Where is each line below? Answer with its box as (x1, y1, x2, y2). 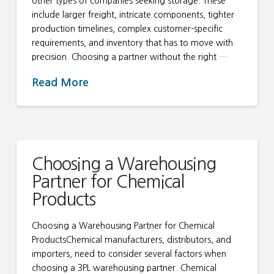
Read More (31, 76, 89, 88)
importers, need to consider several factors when (31, 250, 226, 259)
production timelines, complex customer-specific (31, 24, 223, 33)
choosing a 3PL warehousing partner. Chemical (31, 264, 217, 273)
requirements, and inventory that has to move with (31, 38, 233, 47)
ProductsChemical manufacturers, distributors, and (31, 235, 231, 245)
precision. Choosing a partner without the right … (31, 52, 227, 61)
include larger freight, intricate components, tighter (31, 10, 234, 19)
